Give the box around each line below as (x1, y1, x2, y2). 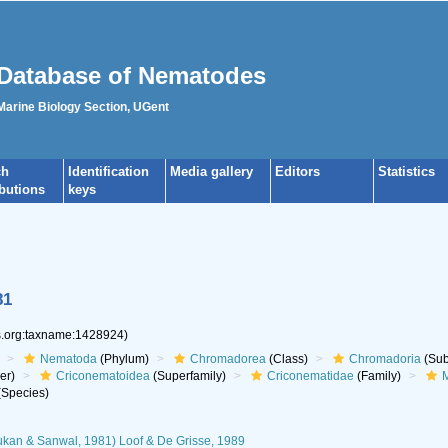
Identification (68, 164, 149, 179)
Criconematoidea (55, 369, 150, 383)
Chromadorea (189, 352, 266, 366)
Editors (275, 164, 320, 179)
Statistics (378, 164, 435, 179)
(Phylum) (96, 352, 149, 366)
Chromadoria (348, 352, 421, 366)
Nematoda (39, 352, 97, 366)
